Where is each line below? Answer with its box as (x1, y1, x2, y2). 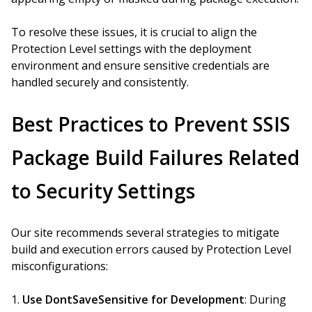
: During (244, 292, 286, 307)
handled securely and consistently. (11, 75, 189, 90)
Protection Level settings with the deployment (11, 41, 251, 56)
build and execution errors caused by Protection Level (11, 242, 291, 257)
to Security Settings (11, 178, 195, 204)
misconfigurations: (11, 258, 108, 274)
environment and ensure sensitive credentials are (11, 58, 270, 73)
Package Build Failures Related (11, 144, 299, 171)
